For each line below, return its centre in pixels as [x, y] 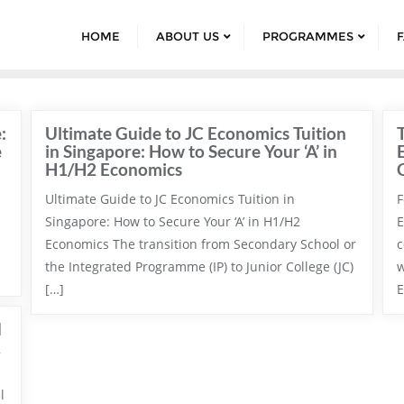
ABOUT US [188, 36]
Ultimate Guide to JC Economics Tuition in [170, 199]
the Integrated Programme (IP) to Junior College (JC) [199, 266]
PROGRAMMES [308, 36]
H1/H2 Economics [114, 169]
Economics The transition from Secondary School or [201, 244]
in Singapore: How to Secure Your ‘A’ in [191, 151]
